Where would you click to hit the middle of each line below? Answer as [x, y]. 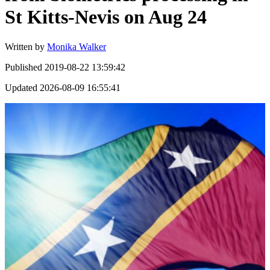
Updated [21, 87]
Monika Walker [77, 46]
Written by [25, 46]
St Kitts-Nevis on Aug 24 [106, 17]
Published [24, 67]
